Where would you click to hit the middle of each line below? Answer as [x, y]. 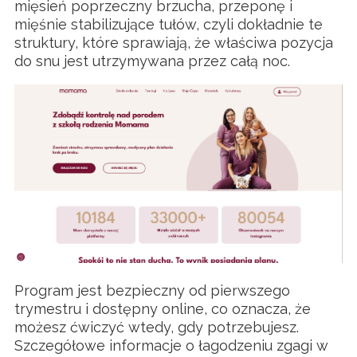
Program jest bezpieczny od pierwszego [152, 291]
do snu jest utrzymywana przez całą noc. [152, 61]
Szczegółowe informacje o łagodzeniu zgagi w [171, 346]
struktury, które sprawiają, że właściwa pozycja [174, 43]
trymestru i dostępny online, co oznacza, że [163, 309]
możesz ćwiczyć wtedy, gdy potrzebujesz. [157, 328]
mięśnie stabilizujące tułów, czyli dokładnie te [169, 25]
